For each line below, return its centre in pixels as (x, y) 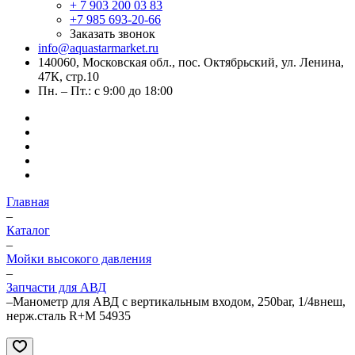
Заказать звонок (113, 34)
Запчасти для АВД (56, 287)
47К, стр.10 (69, 76)
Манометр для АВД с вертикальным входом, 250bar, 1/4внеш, (179, 302)
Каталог (28, 230)
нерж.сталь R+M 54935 (69, 316)
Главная (28, 202)
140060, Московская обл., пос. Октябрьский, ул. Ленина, (191, 62)
